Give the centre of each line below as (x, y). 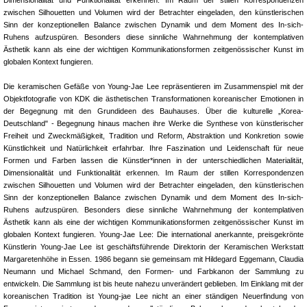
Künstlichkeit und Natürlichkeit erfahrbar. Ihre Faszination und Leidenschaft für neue (153, 148)
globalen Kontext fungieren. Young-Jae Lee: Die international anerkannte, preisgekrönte (153, 234)
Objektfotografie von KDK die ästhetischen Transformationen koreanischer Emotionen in (153, 98)
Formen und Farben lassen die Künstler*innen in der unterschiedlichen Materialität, (153, 160)
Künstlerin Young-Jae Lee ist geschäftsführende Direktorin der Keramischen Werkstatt (153, 246)
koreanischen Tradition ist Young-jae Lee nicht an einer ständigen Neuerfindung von (153, 296)
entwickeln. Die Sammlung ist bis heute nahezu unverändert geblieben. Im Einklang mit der (153, 283)
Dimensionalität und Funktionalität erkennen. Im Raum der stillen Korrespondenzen (153, 172)
